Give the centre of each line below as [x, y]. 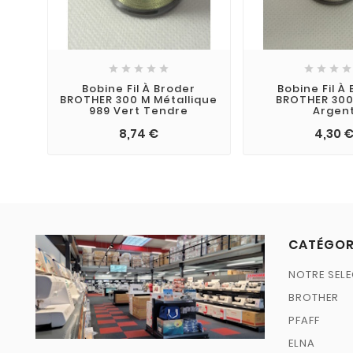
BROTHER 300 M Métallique [139, 99]
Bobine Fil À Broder [139, 88]
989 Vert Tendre [139, 110]
